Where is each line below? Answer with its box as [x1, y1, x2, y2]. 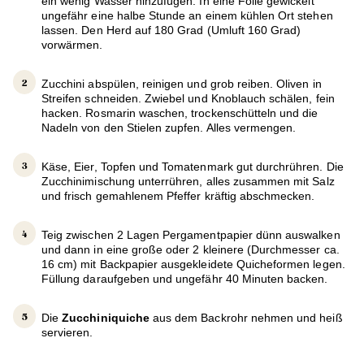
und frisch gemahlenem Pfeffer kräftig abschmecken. [41, 189, 315, 203]
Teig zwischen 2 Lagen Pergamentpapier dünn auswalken [41, 228, 340, 242]
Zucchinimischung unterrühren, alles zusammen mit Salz [41, 175, 335, 188]
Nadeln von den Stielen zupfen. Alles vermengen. [41, 121, 297, 135]
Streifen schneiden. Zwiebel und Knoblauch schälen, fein [41, 92, 335, 106]
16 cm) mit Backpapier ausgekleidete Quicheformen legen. [41, 258, 345, 271]
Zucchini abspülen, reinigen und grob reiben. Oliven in [41, 77, 322, 91]
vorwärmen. [41, 38, 103, 52]
